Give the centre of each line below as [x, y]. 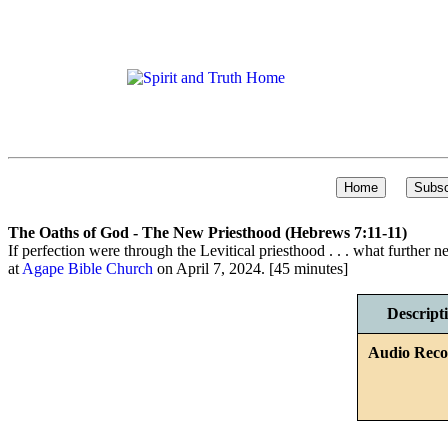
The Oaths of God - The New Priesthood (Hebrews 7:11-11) [207, 232]
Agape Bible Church [87, 268]
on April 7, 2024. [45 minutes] [250, 268]
